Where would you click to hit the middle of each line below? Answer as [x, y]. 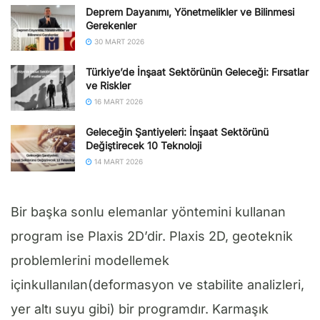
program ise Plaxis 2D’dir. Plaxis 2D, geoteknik [152, 236]
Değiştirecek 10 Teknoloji [144, 146]
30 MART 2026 [118, 41]
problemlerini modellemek [90, 260]
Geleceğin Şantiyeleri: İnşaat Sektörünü [177, 132]
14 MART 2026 [117, 162]
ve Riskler [108, 86]
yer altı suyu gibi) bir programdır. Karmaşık [140, 309]
